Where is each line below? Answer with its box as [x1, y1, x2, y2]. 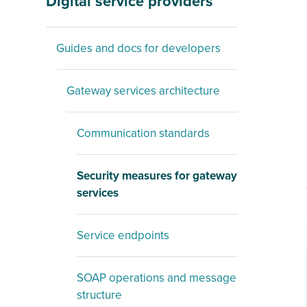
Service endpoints [77, 228, 169, 243]
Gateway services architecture [66, 84, 220, 98]
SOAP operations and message [77, 271, 236, 285]
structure [77, 288, 122, 302]
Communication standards [77, 126, 210, 140]
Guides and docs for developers [56, 41, 221, 56]
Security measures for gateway [77, 169, 237, 183]
